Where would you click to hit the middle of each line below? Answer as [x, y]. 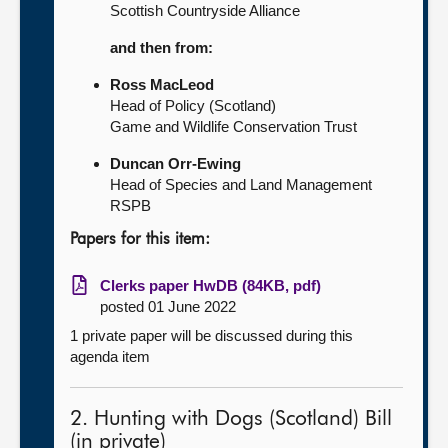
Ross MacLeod [162, 84]
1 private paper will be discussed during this [211, 335]
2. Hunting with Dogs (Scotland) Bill [231, 419]
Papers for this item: [140, 240]
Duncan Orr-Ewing [175, 163]
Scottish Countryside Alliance [205, 10]
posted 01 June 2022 [168, 306]
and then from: [161, 47]
